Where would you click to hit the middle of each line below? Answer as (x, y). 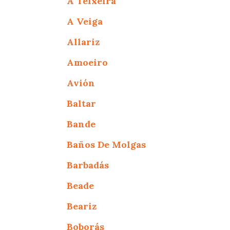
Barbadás (88, 165)
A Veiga (85, 21)
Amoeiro (88, 62)
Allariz (83, 42)
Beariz (82, 206)
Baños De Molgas (107, 144)
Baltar (82, 103)
